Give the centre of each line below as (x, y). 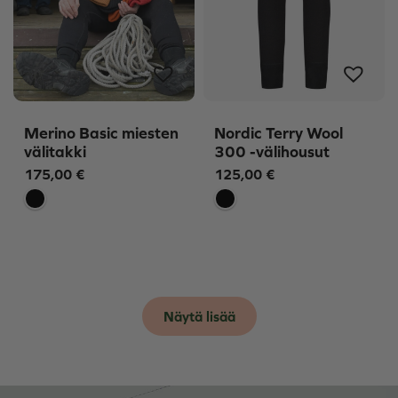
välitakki (55, 151)
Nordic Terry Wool (279, 132)
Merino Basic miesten (101, 132)
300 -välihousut (272, 151)
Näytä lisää (199, 317)
